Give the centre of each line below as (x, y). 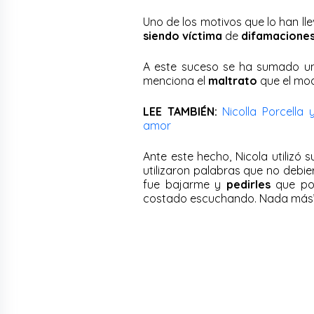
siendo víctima (183, 35)
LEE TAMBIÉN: (183, 111)
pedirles (246, 184)
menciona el (176, 80)
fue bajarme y (182, 184)
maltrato (233, 80)
